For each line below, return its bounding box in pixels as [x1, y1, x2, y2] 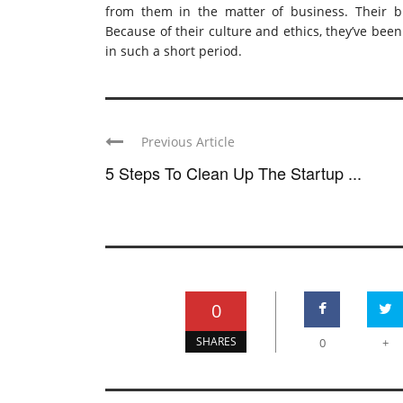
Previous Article [141, 133, 235, 151]
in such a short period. [105, 42, 242, 60]
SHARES [195, 334, 237, 350]
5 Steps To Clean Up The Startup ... [105, 161, 362, 185]
